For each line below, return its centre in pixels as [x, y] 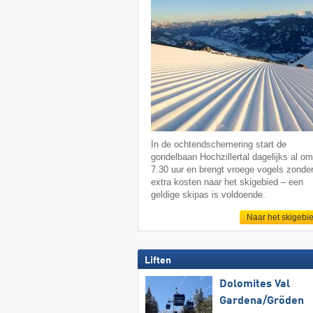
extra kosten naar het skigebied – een [227, 182]
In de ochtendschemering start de [219, 144]
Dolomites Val [254, 284]
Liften [158, 260]
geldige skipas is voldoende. [209, 194]
